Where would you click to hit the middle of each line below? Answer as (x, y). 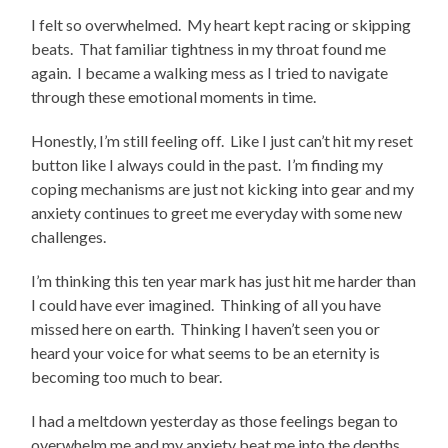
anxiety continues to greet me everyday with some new (217, 213)
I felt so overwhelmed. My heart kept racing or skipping (221, 25)
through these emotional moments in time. (177, 97)
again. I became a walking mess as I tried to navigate (210, 73)
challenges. (72, 237)
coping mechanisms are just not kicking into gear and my (223, 189)
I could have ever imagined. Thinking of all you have (206, 305)
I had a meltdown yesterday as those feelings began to (215, 421)
